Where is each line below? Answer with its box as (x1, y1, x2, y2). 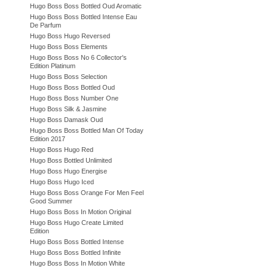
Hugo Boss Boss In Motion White (30, 260, 125, 267)
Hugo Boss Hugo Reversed (30, 32, 110, 39)
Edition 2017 (30, 135, 65, 142)
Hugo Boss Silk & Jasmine (30, 105, 106, 112)
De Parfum (30, 22, 61, 29)
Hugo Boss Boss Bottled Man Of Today (30, 127, 144, 134)
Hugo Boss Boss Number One (30, 95, 118, 102)
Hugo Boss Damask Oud (30, 116, 103, 123)
